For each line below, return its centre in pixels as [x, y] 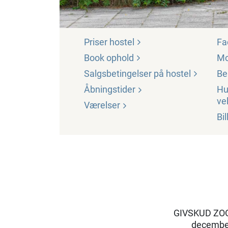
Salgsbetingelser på [125, 74]
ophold [120, 58]
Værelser [103, 105]
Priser [97, 42]
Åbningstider [111, 90]
